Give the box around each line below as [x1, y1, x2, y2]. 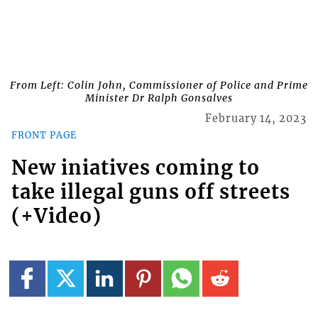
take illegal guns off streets [11, 180, 290, 204]
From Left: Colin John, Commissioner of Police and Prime [10, 79, 308, 92]
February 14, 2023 [205, 112, 307, 126]
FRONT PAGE [11, 128, 77, 141]
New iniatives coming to [11, 155, 260, 180]
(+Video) [11, 204, 102, 229]
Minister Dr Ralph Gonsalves [85, 92, 233, 105]
